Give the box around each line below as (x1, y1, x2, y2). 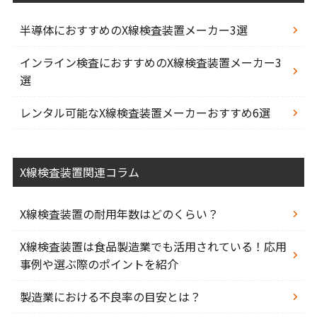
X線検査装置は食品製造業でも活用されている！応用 (19, 238, 287, 255)
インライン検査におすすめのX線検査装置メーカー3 (19, 54, 282, 71)
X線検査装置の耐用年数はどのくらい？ (19, 205, 219, 223)
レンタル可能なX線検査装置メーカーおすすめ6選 (19, 104, 270, 122)
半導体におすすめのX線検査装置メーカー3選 (19, 21, 248, 39)
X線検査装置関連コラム (19, 163, 139, 181)
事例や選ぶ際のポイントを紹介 (19, 255, 178, 273)
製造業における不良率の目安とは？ (19, 288, 201, 306)
